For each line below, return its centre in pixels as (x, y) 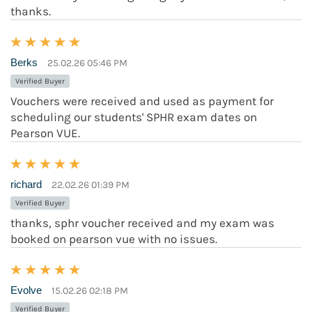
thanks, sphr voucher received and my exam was (142, 223)
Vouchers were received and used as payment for (142, 101)
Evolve (26, 290)
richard (26, 185)
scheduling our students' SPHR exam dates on (134, 117)
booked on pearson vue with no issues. (114, 239)
